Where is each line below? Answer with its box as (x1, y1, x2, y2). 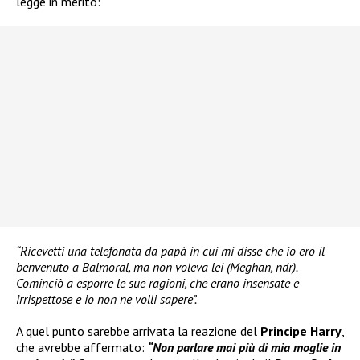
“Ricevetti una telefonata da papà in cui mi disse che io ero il (16, 242, 325, 259)
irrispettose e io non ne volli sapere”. (16, 290, 197, 307)
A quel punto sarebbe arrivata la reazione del (16, 322, 260, 339)
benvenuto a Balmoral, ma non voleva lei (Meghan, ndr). (16, 258, 297, 275)
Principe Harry (260, 322, 342, 339)
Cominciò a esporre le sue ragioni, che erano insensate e (16, 274, 299, 291)
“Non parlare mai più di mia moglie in (148, 338, 341, 355)
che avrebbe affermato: (16, 338, 148, 355)
